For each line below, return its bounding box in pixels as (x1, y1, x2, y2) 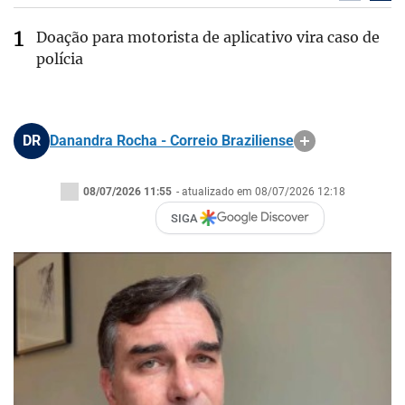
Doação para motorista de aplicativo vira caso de (36, 28, 380, 46)
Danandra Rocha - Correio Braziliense (50, 132, 294, 149)
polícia (36, 50, 83, 68)
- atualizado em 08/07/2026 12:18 (175, 185, 345, 198)
